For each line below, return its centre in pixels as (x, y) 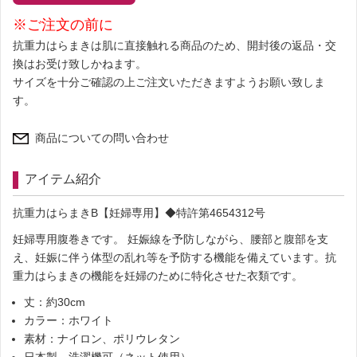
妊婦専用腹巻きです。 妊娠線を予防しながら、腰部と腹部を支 (171, 239)
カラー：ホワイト (69, 321)
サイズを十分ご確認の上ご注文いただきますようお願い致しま (169, 82)
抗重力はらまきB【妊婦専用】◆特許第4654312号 (139, 213)
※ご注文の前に (63, 24)
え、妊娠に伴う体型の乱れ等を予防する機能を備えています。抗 (175, 258)
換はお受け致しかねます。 (80, 63)
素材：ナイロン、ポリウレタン (102, 339)
